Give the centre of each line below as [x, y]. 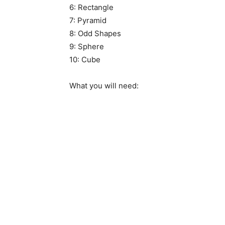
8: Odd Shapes [95, 33]
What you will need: [104, 86]
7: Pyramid [88, 20]
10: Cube [85, 60]
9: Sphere [87, 46]
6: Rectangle [91, 7]
